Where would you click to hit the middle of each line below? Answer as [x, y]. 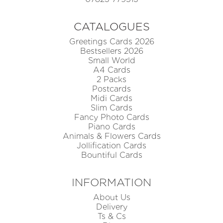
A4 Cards [111, 70]
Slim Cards [111, 108]
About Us [111, 198]
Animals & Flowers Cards [111, 136]
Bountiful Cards [111, 155]
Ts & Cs [111, 217]
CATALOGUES [111, 27]
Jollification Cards [111, 146]
